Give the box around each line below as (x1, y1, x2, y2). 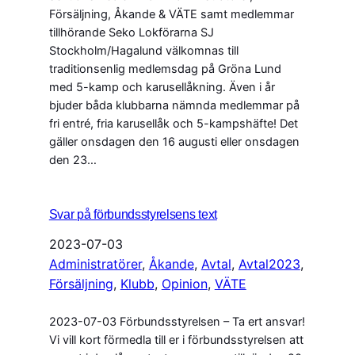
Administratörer (48, 256, 142, 273)
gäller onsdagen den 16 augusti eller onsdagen (48, 135, 300, 150)
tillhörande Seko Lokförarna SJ (48, 25, 214, 40)
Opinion (161, 276, 208, 292)
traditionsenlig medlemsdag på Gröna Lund (48, 62, 281, 77)
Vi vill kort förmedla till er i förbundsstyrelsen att (48, 333, 303, 348)
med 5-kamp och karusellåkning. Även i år (48, 80, 275, 95)
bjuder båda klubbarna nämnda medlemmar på (48, 98, 300, 113)
